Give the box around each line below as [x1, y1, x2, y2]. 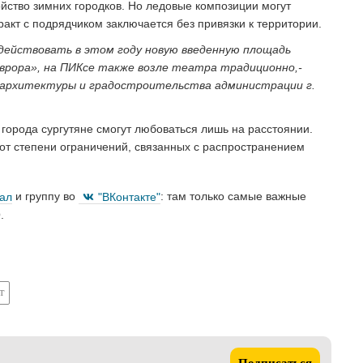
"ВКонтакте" [98, 190, 160, 203]
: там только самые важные [160, 190, 306, 203]
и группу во [12, 190, 79, 203]
